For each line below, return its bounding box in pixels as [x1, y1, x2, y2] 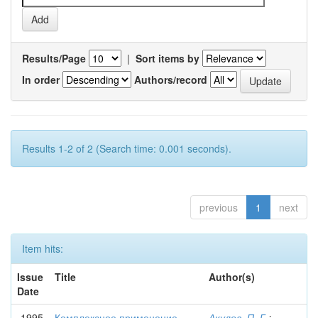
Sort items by [136, 51, 199, 65]
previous [199, 200, 238, 214]
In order [22, 72, 60, 87]
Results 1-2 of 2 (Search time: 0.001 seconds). [22, 141, 231, 155]
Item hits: [22, 241, 63, 256]
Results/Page [22, 51, 86, 65]
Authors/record [134, 72, 207, 87]
